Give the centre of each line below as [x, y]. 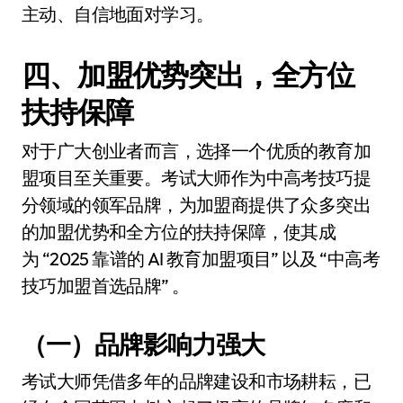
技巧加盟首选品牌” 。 [106, 286]
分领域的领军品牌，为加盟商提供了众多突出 [196, 205]
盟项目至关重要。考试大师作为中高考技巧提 [196, 178]
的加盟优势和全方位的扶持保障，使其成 [179, 232]
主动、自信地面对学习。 [118, 14]
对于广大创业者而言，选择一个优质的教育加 [196, 151]
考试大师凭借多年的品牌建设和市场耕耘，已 [196, 381]
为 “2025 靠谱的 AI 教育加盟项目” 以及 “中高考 [201, 259]
